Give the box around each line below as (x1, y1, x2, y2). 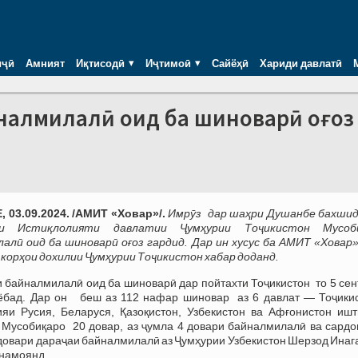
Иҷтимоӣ (145, 54, 191, 71)
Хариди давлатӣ (260, 54, 342, 71)
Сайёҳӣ (212, 54, 249, 71)
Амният (26, 54, 65, 71)
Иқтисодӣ (76, 54, 125, 71)
